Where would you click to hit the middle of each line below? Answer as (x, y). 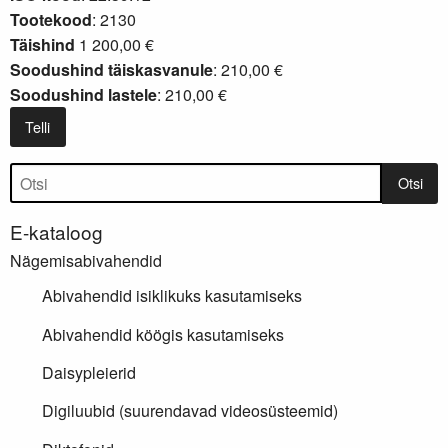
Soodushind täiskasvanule (111, 69)
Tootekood (51, 19)
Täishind (42, 44)
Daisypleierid (89, 372)
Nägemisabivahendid (86, 261)
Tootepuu (51, 177)
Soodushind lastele (83, 94)
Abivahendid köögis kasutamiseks (163, 334)
